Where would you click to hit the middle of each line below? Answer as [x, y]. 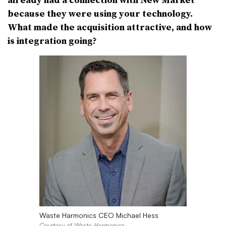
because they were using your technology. [100, 13]
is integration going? [52, 41]
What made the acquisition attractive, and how [110, 27]
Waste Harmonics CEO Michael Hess [99, 215]
